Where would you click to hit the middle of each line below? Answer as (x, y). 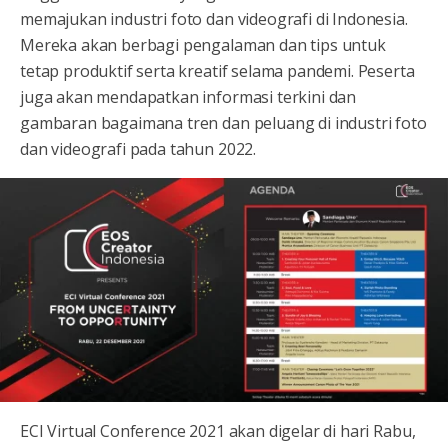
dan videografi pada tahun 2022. (138, 148)
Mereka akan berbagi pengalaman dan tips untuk (203, 44)
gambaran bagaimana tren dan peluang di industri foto (223, 122)
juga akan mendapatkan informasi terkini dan (188, 96)
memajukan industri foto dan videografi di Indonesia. (214, 18)
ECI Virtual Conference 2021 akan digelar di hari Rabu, (218, 430)
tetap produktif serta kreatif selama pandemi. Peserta (217, 70)
